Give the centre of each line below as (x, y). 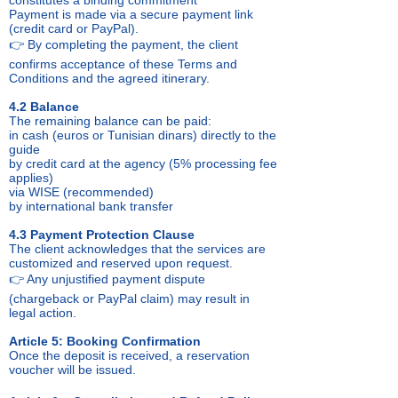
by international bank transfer (91, 206)
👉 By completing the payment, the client (123, 44)
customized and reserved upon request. (121, 263)
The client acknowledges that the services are (137, 249)
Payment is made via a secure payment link (131, 14)
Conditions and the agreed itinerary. (109, 78)
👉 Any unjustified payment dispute (107, 279)
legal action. (43, 313)
